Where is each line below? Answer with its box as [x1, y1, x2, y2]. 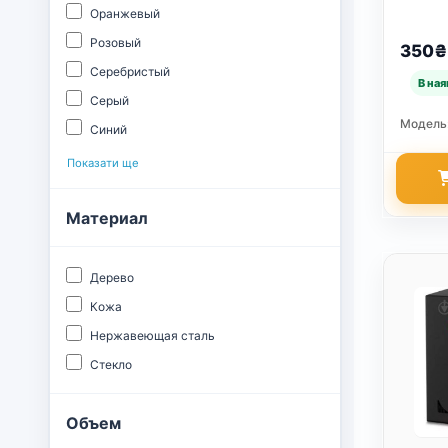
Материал [66, 208, 148, 228]
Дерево [90, 270, 134, 285]
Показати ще [67, 156, 139, 170]
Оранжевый [90, 6, 160, 21]
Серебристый [90, 64, 170, 79]
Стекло [90, 357, 132, 372]
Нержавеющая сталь [90, 328, 215, 343]
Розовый [90, 35, 141, 50]
